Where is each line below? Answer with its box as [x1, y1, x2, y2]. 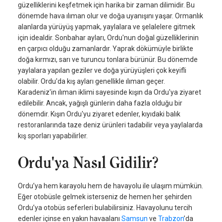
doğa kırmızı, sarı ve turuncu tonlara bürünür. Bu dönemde [18, 55, 198, 64]
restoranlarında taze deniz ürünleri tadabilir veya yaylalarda [18, 121, 203, 129]
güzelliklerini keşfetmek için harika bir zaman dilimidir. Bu [18, 1, 195, 9]
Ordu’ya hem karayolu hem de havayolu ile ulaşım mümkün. [18, 182, 203, 190]
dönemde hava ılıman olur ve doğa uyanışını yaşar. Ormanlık [18, 12, 203, 20]
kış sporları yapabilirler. [18, 132, 88, 140]
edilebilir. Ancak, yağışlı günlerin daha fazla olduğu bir [18, 99, 182, 108]
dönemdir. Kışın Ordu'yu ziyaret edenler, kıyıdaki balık [18, 110, 180, 118]
